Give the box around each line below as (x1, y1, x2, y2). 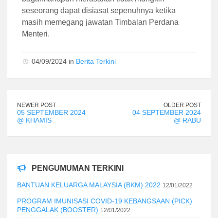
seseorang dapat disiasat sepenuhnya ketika (22, 6, 176, 15)
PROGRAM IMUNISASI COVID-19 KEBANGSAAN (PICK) (17, 197, 192, 205)
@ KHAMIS (17, 116, 52, 124)
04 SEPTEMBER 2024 (132, 108, 201, 116)
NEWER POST (17, 101, 56, 109)
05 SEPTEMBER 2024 (17, 108, 86, 116)
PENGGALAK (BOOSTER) (17, 205, 98, 214)
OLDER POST (163, 101, 201, 109)
